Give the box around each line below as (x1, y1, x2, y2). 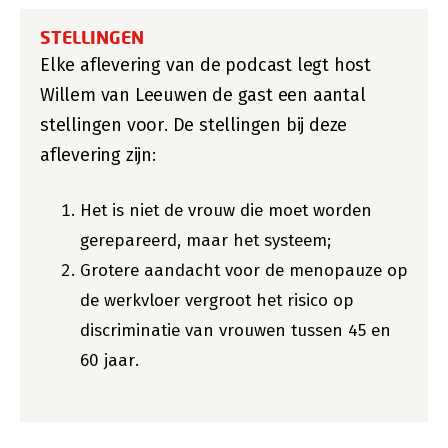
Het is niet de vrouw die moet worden (80, 200, 372, 221)
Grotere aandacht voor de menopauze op (80, 260, 408, 281)
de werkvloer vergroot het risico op (80, 290, 354, 311)
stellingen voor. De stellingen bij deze (40, 114, 348, 136)
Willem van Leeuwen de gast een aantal (40, 84, 366, 106)
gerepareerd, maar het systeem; (80, 230, 331, 251)
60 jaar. (80, 350, 139, 371)
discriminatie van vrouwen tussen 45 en (80, 320, 391, 341)
